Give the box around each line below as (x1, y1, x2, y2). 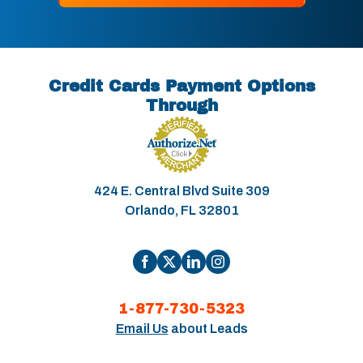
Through (145, 96, 218, 115)
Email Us (115, 322, 169, 336)
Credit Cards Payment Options (48, 77, 315, 96)
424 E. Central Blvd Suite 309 (93, 184, 270, 199)
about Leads (168, 322, 248, 336)
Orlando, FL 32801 (124, 203, 239, 218)
